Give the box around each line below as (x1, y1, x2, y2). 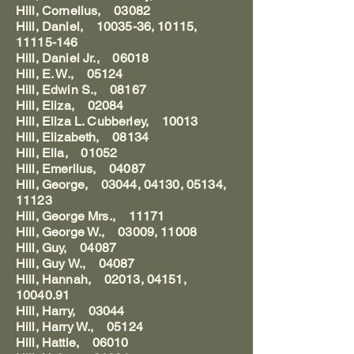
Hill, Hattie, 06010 (16, 335, 129, 350)
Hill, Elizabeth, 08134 (16, 130, 149, 145)
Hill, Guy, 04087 (16, 240, 117, 255)
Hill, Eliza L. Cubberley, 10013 (16, 114, 198, 129)
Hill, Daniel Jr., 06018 (16, 51, 149, 66)
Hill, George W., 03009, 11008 (16, 224, 198, 239)
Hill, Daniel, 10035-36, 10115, (16, 19, 198, 34)
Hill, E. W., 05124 (16, 66, 123, 81)
